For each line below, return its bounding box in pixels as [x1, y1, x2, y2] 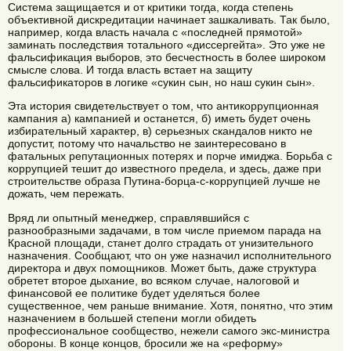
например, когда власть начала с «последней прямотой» [8, 25, 302, 38]
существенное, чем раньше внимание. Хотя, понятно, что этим [8, 299, 333, 312]
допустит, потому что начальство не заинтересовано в [8, 137, 286, 150]
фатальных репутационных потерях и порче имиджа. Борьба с [8, 150, 332, 163]
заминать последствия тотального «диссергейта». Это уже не [8, 38, 325, 51]
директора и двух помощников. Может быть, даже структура [8, 261, 317, 274]
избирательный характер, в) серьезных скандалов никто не [8, 125, 313, 138]
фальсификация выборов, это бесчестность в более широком [8, 50, 326, 63]
